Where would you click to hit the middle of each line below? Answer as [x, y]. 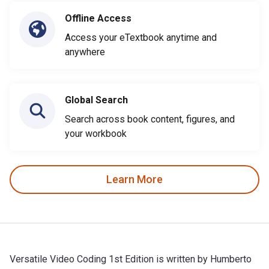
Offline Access [98, 18]
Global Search [96, 100]
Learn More [134, 180]
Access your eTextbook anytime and [141, 37]
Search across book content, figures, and [150, 119]
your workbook [96, 133]
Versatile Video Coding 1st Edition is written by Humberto [131, 259]
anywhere [85, 52]
